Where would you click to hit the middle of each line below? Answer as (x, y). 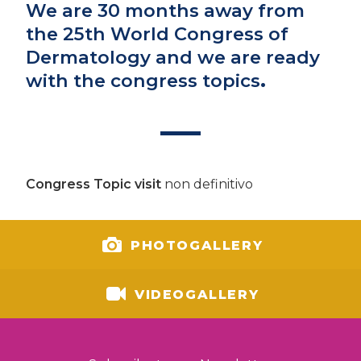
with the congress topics (143, 80)
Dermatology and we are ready (173, 57)
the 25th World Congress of (157, 33)
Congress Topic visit (93, 184)
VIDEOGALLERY (194, 294)
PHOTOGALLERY (194, 245)
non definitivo (207, 184)
